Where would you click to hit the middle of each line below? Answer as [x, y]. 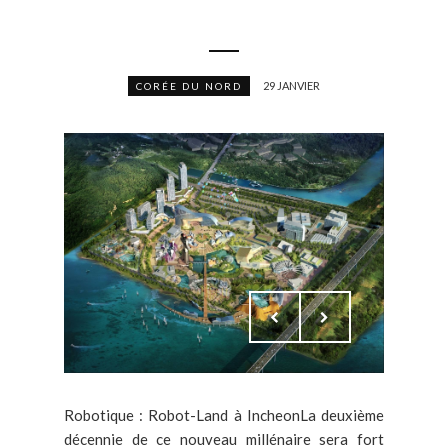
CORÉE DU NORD [189, 86]
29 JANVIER [291, 86]
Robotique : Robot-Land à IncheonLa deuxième [224, 415]
